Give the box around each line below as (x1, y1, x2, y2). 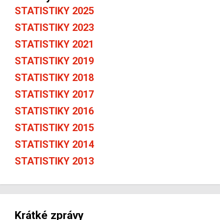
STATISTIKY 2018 (15, 71, 94, 83)
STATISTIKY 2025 (15, 4, 94, 17)
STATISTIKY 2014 (15, 138, 94, 150)
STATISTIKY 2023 (15, 21, 94, 33)
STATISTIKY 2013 (15, 155, 94, 167)
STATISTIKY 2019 (15, 55, 94, 67)
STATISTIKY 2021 (15, 38, 94, 50)
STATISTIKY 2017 (15, 88, 94, 100)
